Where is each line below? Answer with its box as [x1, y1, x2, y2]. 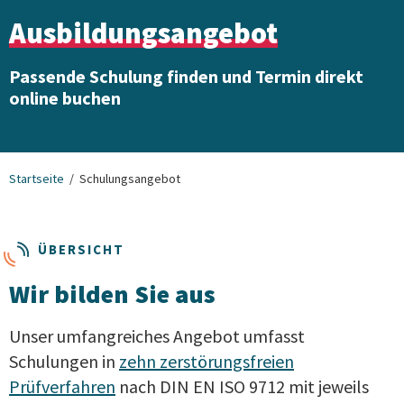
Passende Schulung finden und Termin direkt [9, 64, 363, 87]
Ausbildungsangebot [9, 14, 278, 51]
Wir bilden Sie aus [9, 277, 216, 310]
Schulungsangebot [79, 170, 180, 187]
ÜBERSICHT [38, 240, 124, 258]
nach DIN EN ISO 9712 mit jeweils [115, 374, 369, 398]
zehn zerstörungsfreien [119, 349, 294, 372]
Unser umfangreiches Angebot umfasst [9, 324, 305, 347]
